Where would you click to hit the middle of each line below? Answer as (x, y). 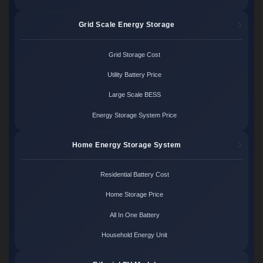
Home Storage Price (135, 195)
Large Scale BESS (134, 95)
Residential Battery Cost (134, 175)
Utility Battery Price (135, 75)
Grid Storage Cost (135, 54)
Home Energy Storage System (127, 145)
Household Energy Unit (135, 235)
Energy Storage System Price (135, 115)
